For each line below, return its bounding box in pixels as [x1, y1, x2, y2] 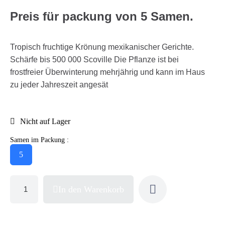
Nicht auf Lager [20, 117, 70, 126]
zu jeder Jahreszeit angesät [10, 80, 108, 89]
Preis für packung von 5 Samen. [10, 9, 193, 23]
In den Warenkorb [58, 184, 124, 194]
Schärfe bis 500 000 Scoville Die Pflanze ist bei [10, 55, 179, 64]
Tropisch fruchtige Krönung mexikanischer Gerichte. [10, 42, 194, 51]
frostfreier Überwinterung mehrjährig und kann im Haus [10, 67, 205, 76]
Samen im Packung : [10, 136, 69, 144]
